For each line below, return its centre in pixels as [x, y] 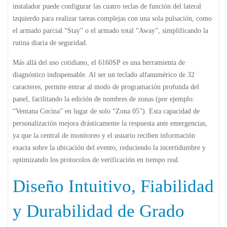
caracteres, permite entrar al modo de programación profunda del [106, 87]
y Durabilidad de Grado [99, 211]
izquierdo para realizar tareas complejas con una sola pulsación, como [112, 18]
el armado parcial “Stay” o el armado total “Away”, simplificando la [110, 30]
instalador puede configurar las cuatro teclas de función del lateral [107, 6]
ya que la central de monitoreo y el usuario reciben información [104, 135]
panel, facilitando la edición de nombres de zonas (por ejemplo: [104, 99]
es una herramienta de [153, 62]
